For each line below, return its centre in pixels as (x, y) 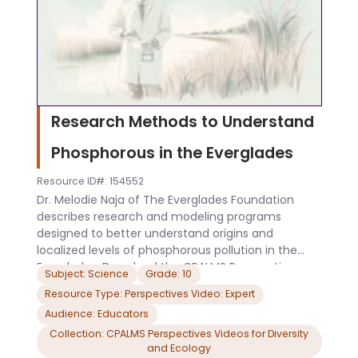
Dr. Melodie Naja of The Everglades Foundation (165, 199)
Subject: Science (87, 274)
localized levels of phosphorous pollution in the (167, 250)
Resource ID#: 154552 (90, 181)
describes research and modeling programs (159, 216)
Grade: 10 (169, 274)
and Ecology (179, 348)
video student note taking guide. (127, 283)
